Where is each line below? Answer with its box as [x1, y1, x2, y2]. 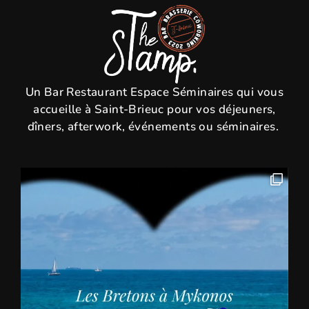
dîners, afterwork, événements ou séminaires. [27, 119, 282, 135]
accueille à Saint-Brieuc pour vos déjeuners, [33, 101, 276, 118]
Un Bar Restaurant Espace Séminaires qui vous [25, 84, 284, 101]
